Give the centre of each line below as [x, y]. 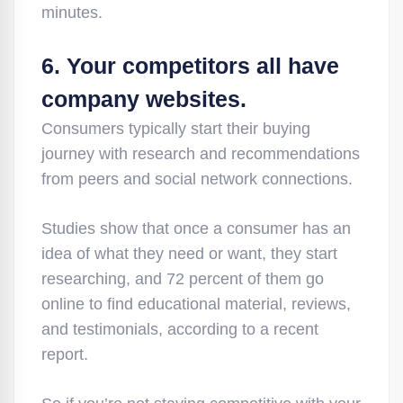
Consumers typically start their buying [176, 129]
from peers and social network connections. [197, 179]
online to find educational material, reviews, [196, 304]
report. [65, 354]
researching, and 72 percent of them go [183, 279]
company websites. [144, 99]
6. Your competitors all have [190, 66]
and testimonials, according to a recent [180, 329]
